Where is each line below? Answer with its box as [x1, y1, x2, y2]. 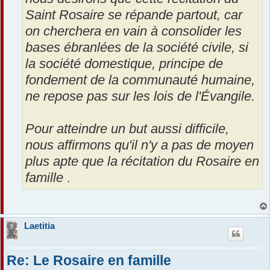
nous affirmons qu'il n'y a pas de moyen [25, 137, 254, 153]
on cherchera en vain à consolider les [25, 24, 242, 39]
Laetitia [24, 220, 55, 231]
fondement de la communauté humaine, [25, 72, 255, 88]
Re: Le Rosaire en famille [7, 253, 171, 268]
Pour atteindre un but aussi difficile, [25, 121, 229, 137]
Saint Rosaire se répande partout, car [25, 7, 242, 23]
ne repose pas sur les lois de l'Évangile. [25, 89, 255, 104]
